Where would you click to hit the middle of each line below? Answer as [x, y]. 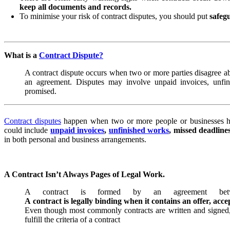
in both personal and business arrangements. [75, 139]
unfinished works [139, 130]
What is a [22, 55]
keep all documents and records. [75, 7]
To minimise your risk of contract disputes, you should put [114, 16]
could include [27, 130]
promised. [41, 91]
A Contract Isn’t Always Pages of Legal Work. [84, 174]
